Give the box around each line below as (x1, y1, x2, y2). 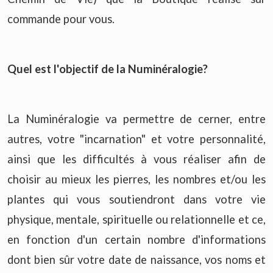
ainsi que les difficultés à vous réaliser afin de (7, 152, 266, 166)
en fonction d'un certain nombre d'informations (7, 232, 266, 246)
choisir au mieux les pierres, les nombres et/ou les (7, 172, 266, 186)
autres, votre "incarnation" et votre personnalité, (7, 132, 266, 146)
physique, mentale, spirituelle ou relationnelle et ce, (7, 212, 266, 226)
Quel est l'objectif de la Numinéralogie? (7, 62, 208, 76)
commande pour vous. (7, 12, 115, 26)
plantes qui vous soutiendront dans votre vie (7, 192, 266, 206)
